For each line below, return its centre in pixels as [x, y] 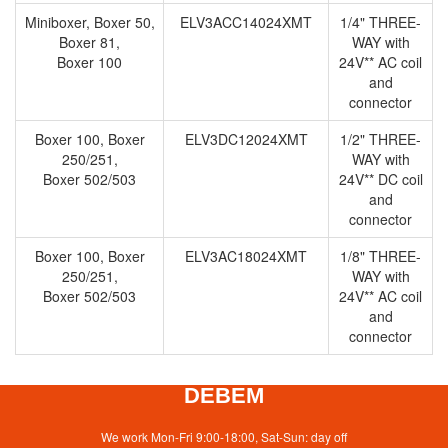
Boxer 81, [89, 42]
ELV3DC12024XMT [246, 139]
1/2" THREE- [380, 139]
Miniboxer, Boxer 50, [89, 22]
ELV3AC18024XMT [246, 256]
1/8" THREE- [380, 256]
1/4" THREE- [380, 22]
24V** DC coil [380, 179]
